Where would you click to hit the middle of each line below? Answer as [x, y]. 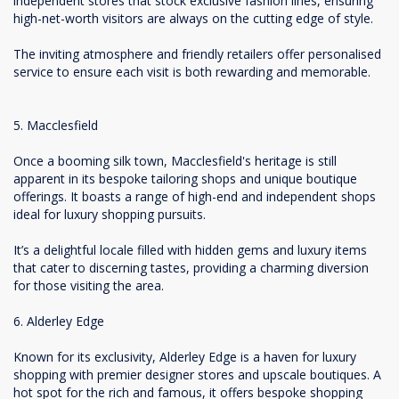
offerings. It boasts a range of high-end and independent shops [195, 196]
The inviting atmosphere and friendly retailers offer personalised [197, 54]
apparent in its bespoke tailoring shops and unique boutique [185, 179]
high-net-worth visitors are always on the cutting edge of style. [193, 18]
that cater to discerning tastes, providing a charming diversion [191, 268]
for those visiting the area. [89, 285]
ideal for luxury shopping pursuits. [110, 214]
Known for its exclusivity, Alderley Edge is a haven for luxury [185, 357]
